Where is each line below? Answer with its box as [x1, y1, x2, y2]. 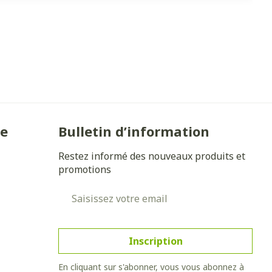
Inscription [128, 234, 183, 248]
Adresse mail [58, 184, 121, 198]
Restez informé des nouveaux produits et [58, 149, 246, 163]
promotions [58, 162, 112, 176]
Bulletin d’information [58, 121, 210, 140]
